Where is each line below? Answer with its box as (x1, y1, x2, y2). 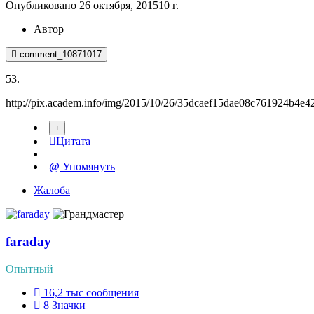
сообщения (86, 286, 139, 299)
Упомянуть (60, 161, 115, 173)
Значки (52, 299, 86, 311)
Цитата (56, 135, 90, 148)
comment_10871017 (20, 49, 102, 60)
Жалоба (34, 184, 70, 197)
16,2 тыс (43, 286, 83, 299)
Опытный (6, 262, 53, 275)
